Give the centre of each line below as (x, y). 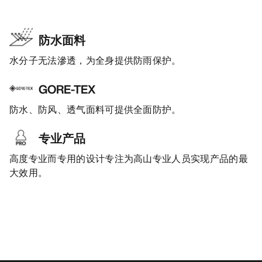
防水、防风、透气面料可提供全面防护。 (95, 110)
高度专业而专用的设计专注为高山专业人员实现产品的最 (129, 159)
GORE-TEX (67, 89)
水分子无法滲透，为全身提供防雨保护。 (95, 61)
